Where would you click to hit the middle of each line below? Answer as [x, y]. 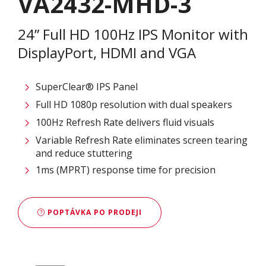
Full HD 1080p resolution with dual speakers [134, 105]
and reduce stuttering [84, 153]
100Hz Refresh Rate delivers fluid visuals [125, 123]
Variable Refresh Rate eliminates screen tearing [142, 140]
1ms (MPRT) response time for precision [126, 170]
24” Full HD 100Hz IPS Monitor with [133, 34]
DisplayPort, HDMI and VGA [107, 53]
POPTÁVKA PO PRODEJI [94, 212]
